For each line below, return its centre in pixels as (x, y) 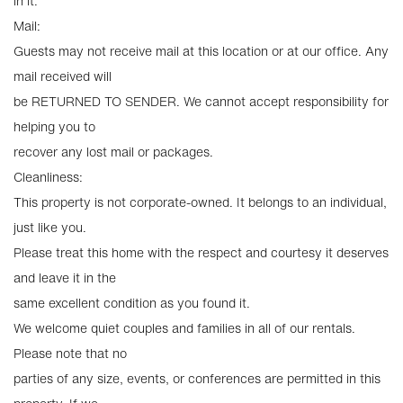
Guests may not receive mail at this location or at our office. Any (201, 51)
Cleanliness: (48, 177)
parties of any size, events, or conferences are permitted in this (197, 378)
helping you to (54, 126)
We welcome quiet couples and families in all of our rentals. (184, 328)
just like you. (50, 227)
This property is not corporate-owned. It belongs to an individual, (200, 202)
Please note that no (70, 353)
